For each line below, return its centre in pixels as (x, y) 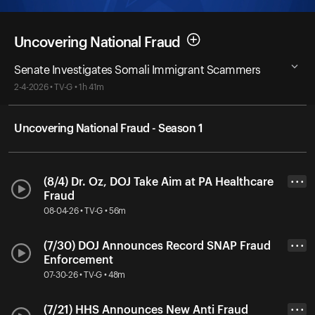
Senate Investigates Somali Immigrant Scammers (137, 70)
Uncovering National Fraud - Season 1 (108, 128)
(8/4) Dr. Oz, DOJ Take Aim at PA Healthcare (159, 182)
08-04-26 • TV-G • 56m (85, 211)
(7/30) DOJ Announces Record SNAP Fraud (157, 246)
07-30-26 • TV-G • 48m (85, 275)
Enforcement (78, 260)
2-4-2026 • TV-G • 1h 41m (59, 87)
